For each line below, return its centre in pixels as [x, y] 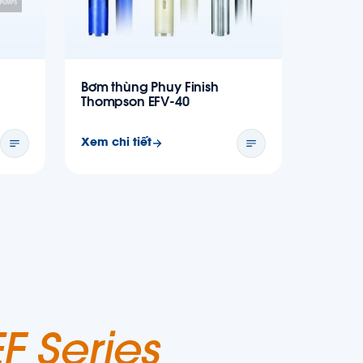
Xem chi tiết [116, 143]
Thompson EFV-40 [135, 103]
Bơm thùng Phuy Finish [150, 88]
